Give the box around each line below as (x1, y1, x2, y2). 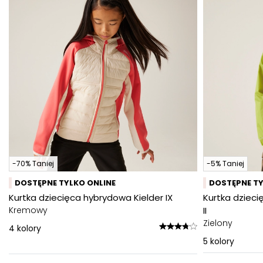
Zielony (203, 217, 232, 229)
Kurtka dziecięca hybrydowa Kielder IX (9, 191, 173, 204)
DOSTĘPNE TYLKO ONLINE (15, 177, 116, 188)
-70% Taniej (12, 159, 54, 168)
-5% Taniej (207, 159, 244, 168)
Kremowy (9, 204, 48, 216)
